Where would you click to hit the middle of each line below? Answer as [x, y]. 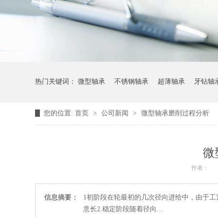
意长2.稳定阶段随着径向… [123, 209]
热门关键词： [56, 82]
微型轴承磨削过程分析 [175, 113]
